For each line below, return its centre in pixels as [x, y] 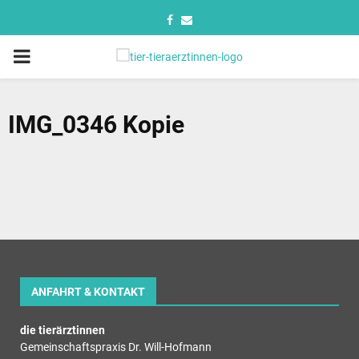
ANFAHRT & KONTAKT [88, 291]
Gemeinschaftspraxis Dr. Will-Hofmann [116, 347]
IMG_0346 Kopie [96, 125]
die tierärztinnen [63, 330]
